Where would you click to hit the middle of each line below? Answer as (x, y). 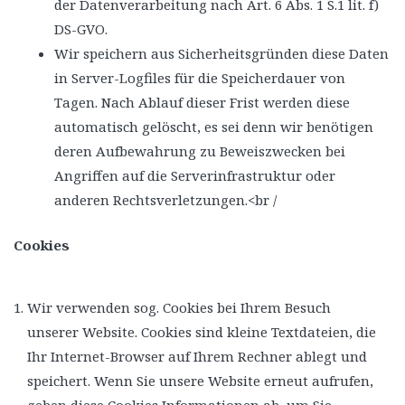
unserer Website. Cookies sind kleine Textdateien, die (202, 331)
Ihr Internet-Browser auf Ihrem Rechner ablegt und (197, 356)
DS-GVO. (81, 29)
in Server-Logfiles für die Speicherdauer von (200, 78)
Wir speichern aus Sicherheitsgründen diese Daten (221, 53)
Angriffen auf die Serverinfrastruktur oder (195, 175)
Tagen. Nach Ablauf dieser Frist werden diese (202, 102)
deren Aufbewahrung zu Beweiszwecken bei (200, 151)
